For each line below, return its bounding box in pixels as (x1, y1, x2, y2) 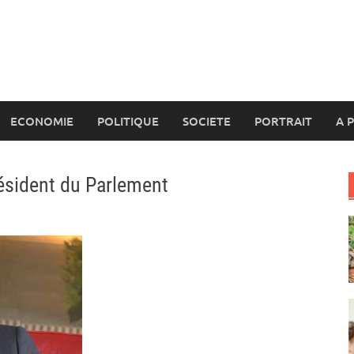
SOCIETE (183, 113, 231, 129)
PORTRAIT (254, 113, 312, 129)
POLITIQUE (97, 113, 159, 129)
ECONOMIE (10, 113, 73, 129)
